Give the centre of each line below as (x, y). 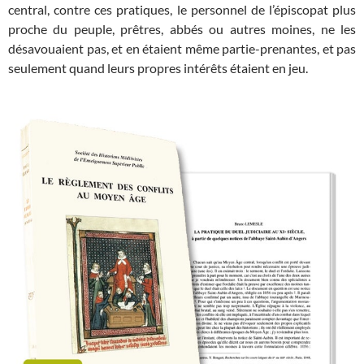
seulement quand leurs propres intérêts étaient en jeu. (158, 68)
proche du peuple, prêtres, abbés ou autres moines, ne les (182, 29)
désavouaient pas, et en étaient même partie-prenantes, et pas (182, 49)
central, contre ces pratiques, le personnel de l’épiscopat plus (182, 10)
